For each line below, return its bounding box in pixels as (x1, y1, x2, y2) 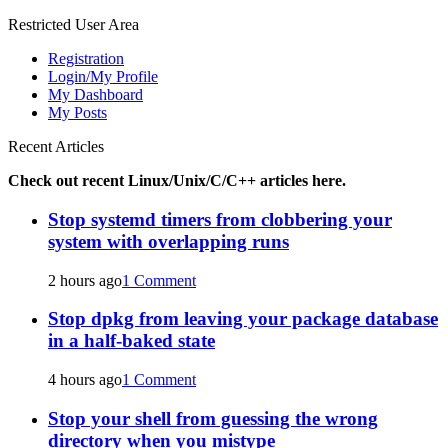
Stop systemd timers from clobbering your (48, 208, 392, 230)
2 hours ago (48, 271, 122, 289)
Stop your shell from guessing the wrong (48, 407, 378, 429)
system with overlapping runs (48, 230, 289, 252)
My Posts (48, 104, 107, 122)
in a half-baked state (48, 330, 215, 352)
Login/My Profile (48, 68, 158, 86)
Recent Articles (8, 138, 104, 156)
